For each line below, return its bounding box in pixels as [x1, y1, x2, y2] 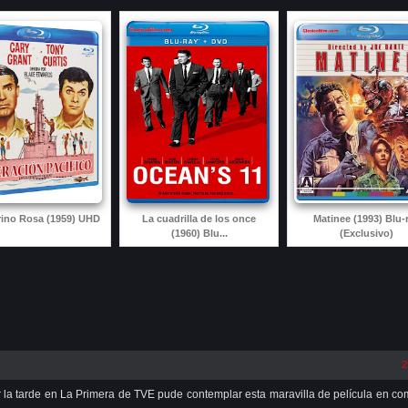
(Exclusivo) [340, 227, 393, 239]
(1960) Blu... [170, 227, 228, 239]
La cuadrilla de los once [142, 212, 256, 224]
